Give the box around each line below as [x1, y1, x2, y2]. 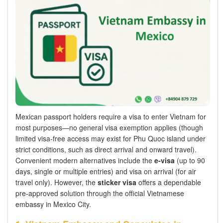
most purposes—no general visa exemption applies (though [15, 122, 203, 132]
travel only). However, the [15, 177, 98, 187]
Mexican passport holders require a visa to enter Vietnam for [15, 111, 206, 121]
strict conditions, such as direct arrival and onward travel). [15, 144, 197, 154]
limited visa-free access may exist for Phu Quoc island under [15, 133, 206, 143]
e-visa [154, 155, 175, 165]
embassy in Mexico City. [15, 199, 91, 209]
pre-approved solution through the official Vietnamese [15, 188, 184, 198]
